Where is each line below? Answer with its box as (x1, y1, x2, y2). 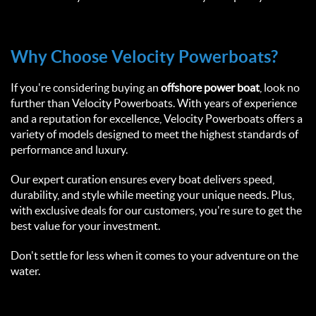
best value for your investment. (11, 219, 164, 233)
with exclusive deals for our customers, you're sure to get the (11, 204, 302, 217)
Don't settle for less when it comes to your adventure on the (11, 249, 298, 262)
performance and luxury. (11, 143, 132, 157)
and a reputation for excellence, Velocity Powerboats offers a (11, 112, 303, 126)
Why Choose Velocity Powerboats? (11, 47, 285, 67)
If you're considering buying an (11, 81, 161, 95)
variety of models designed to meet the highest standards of (11, 128, 298, 141)
